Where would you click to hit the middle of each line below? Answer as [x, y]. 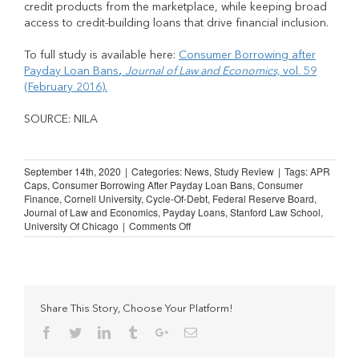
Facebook [77, 332]
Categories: [158, 171]
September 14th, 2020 [73, 171]
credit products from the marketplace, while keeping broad [175, 7]
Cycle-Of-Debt [177, 198]
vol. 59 [300, 71]
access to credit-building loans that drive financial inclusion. [176, 23]
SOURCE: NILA [61, 119]
